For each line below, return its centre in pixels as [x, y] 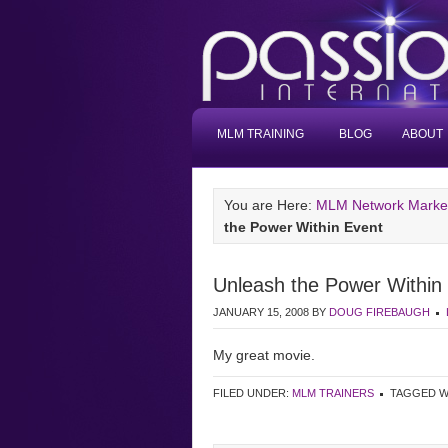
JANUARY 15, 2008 [261, 312]
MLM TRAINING [260, 134]
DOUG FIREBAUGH [379, 312]
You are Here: [270, 205]
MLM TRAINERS [333, 393]
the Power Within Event [303, 227]
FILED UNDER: [252, 393]
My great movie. [264, 355]
